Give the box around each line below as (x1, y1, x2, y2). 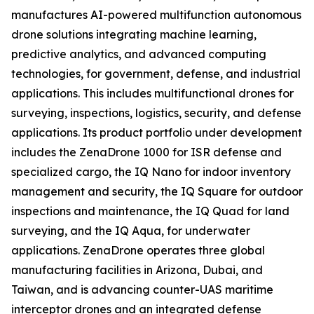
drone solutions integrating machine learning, (11, 27, 257, 41)
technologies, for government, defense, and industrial (11, 67, 301, 81)
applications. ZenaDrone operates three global (11, 243, 265, 257)
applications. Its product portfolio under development (11, 125, 302, 139)
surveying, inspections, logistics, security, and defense (11, 106, 301, 120)
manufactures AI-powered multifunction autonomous (11, 8, 301, 22)
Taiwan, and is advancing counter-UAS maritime (11, 282, 273, 296)
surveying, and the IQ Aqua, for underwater (11, 224, 250, 238)
